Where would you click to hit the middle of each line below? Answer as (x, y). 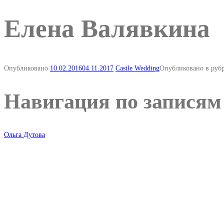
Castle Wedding (137, 68)
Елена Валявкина (107, 29)
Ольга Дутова (24, 135)
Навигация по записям (113, 102)
